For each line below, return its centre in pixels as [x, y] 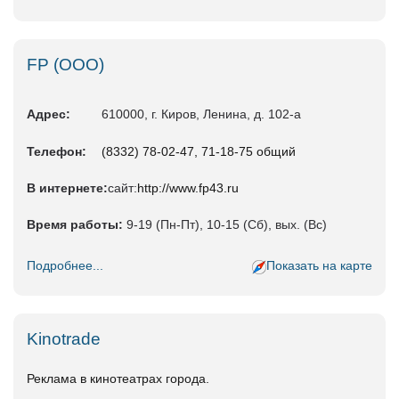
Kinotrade [64, 339]
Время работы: [75, 225]
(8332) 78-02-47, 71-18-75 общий [199, 152]
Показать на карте [319, 266]
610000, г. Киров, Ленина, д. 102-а [201, 114]
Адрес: [49, 114]
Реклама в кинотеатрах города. [118, 379]
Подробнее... [65, 266]
